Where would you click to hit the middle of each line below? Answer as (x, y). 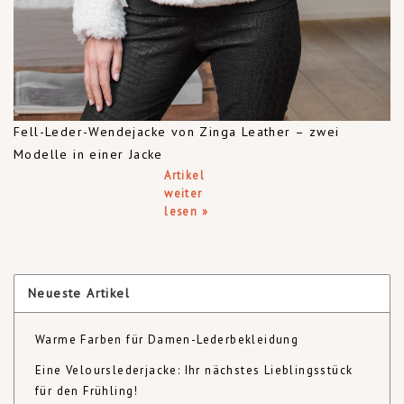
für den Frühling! (87, 391)
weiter (184, 193)
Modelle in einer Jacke (88, 154)
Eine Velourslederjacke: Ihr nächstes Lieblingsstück (194, 370)
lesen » (186, 211)
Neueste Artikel (79, 293)
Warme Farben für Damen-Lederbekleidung (167, 340)
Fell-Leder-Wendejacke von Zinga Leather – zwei (177, 132)
